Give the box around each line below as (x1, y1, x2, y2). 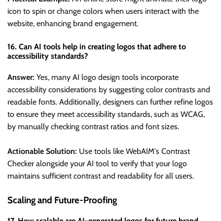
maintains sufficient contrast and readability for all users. (7, 171, 194, 181)
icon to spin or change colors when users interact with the (7, 6, 199, 16)
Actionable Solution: (7, 147, 77, 156)
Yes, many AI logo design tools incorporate (35, 73, 179, 82)
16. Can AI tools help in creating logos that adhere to (7, 41, 186, 51)
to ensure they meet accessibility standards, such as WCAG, (7, 110, 205, 119)
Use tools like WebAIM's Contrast (77, 147, 190, 156)
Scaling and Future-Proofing (7, 194, 117, 206)
